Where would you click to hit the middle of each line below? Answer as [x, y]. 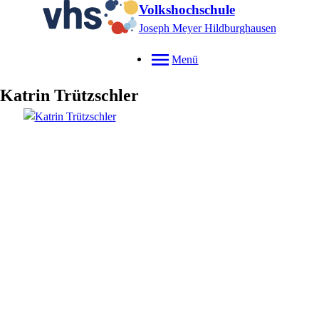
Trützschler [96, 95]
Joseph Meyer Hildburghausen [207, 28]
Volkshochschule [187, 10]
